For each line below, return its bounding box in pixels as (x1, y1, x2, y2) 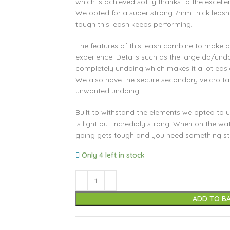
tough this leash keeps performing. (75, 20, 193, 29)
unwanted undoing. (75, 86, 141, 95)
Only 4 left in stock (82, 150, 145, 160)
